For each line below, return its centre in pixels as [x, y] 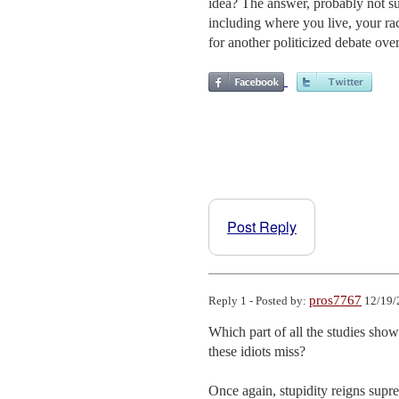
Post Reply [262, 226]
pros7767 [335, 300]
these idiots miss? [257, 351]
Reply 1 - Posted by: [259, 300]
